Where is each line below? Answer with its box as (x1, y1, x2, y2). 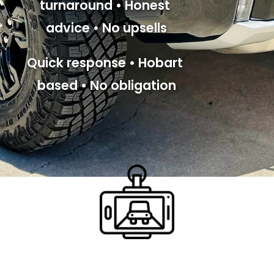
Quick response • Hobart (27, 54, 183, 72)
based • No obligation (37, 76, 176, 95)
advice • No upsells (46, 19, 167, 37)
